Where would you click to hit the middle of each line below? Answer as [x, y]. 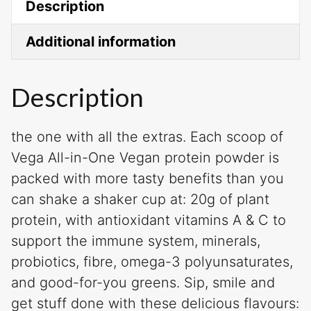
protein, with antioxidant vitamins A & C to [149, 220]
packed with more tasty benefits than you [148, 179]
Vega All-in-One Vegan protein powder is [145, 158]
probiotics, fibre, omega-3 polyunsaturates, [152, 262]
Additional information [101, 42]
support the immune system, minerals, [136, 241]
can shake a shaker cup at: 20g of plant [140, 200]
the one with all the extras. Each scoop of [147, 137]
